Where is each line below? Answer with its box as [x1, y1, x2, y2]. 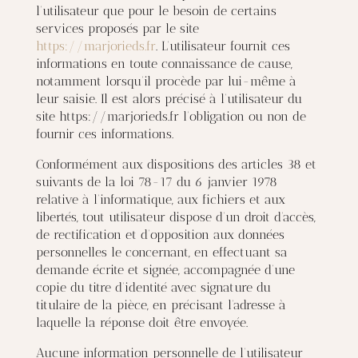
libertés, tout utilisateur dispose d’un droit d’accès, [35, 209, 316, 225]
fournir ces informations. [35, 126, 173, 141]
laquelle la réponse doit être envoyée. [35, 315, 248, 330]
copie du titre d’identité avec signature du [35, 280, 271, 295]
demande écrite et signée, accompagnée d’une [35, 262, 295, 277]
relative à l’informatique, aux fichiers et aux [35, 192, 285, 207]
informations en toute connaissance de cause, [35, 56, 292, 71]
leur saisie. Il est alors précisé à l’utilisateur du [35, 91, 302, 106]
